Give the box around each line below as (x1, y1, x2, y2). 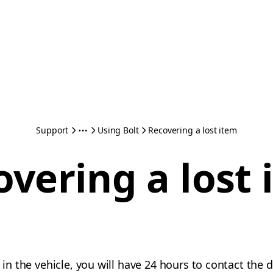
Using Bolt (97, 124, 139, 136)
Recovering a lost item (148, 124, 237, 136)
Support (36, 124, 69, 136)
